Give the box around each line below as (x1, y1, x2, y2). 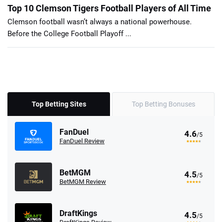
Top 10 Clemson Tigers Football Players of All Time (7, 3, 211, 14)
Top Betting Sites (31, 100, 86, 109)
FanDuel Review (59, 137, 105, 145)
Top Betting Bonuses (131, 100, 195, 109)
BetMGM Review (59, 178, 106, 186)
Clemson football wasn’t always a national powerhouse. (7, 17, 192, 27)
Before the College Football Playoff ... (7, 29, 131, 39)
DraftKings (59, 209, 97, 219)
